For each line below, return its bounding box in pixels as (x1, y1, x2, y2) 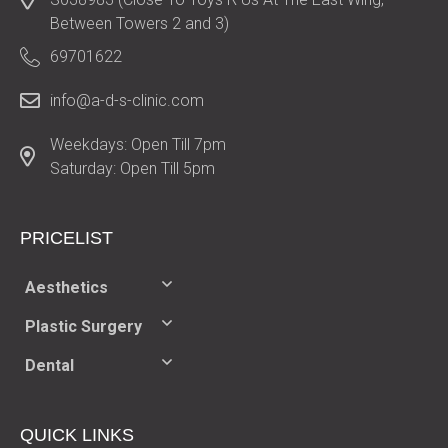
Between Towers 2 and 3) (50, 14, 229, 34)
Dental (25, 356, 74, 376)
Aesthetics (25, 278, 108, 298)
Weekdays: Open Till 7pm (50, 135, 226, 155)
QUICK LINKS (20, 425, 134, 446)
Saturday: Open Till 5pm (50, 159, 215, 179)
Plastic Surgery (25, 317, 142, 337)
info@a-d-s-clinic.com (50, 91, 204, 111)
